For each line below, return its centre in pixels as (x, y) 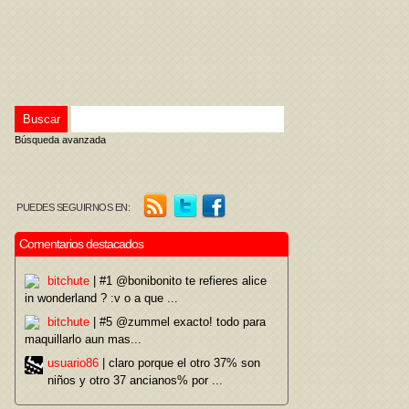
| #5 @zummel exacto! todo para (178, 322)
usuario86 (73, 363)
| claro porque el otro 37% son (179, 363)
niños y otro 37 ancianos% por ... (135, 380)
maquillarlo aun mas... (83, 339)
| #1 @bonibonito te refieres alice (178, 281)
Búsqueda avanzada (60, 140)
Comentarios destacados (81, 244)
